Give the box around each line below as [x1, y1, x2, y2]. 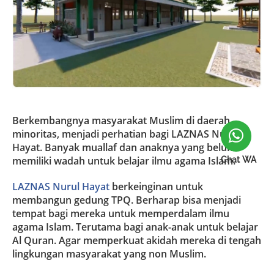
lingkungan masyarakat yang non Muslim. [12, 246, 206, 261]
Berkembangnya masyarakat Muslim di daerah [12, 113, 230, 127]
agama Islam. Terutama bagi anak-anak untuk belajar [12, 220, 258, 234]
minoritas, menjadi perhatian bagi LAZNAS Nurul [12, 127, 239, 141]
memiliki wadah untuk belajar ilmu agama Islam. [12, 154, 235, 168]
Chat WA [221, 155, 256, 165]
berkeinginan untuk [109, 179, 203, 193]
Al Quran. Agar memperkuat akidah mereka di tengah [12, 233, 261, 247]
